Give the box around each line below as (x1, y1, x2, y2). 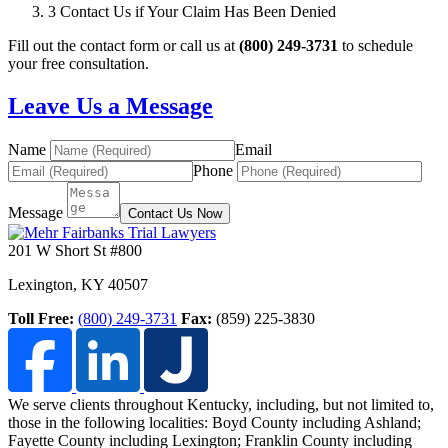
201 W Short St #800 (8, 241, 142, 259)
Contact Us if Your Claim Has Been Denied (60, 2, 336, 20)
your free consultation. (8, 54, 149, 72)
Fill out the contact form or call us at (8, 36, 239, 54)
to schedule (338, 36, 413, 54)
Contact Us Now (128, 205, 222, 221)
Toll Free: (8, 309, 78, 327)
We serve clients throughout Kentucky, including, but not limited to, (8, 395, 434, 413)
